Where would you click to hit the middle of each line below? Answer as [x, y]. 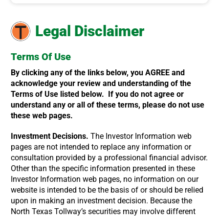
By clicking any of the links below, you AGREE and [98, 73]
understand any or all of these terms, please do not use [108, 105]
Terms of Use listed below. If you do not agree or [98, 94]
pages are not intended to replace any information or [101, 147]
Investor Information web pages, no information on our [105, 179]
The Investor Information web [140, 136]
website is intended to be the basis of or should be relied [107, 190]
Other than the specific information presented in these [103, 168]
